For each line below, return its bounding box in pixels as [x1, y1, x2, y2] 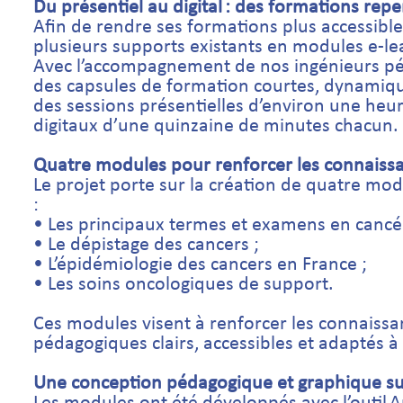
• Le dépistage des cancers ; [32, 235, 259, 255]
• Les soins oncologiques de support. [32, 274, 334, 295]
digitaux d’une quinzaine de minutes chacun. [32, 116, 399, 137]
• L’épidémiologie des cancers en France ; [32, 255, 367, 275]
